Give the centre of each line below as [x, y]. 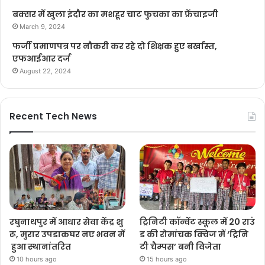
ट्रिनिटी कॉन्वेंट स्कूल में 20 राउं [198, 222]
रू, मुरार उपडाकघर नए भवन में [67, 234]
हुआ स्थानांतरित [40, 246]
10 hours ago [37, 259]
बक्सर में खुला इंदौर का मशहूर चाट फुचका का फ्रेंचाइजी [115, 14]
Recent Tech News [53, 117]
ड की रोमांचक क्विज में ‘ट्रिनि [194, 234]
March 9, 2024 [42, 27]
